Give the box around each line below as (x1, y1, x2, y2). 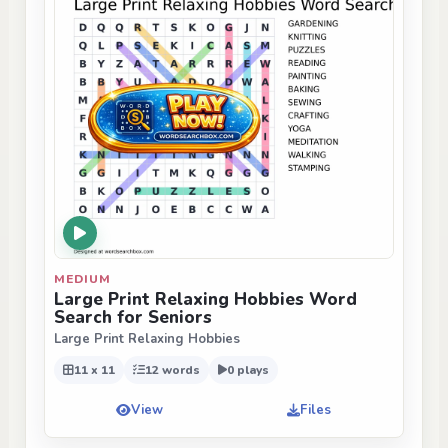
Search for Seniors (54, 306, 212, 330)
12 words (145, 361, 200, 378)
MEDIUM (54, 271, 111, 288)
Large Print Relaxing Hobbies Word (54, 288, 357, 312)
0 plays (227, 361, 269, 378)
